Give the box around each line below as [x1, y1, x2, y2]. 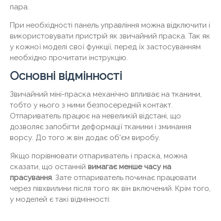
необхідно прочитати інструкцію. [10, 53, 128, 62]
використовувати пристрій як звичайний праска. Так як [10, 31, 210, 40]
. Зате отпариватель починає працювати [52, 173, 196, 182]
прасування [10, 173, 52, 182]
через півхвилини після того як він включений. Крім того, [10, 184, 211, 193]
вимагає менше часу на [88, 162, 171, 171]
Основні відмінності [10, 68, 122, 83]
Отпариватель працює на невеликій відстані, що [10, 111, 181, 120]
